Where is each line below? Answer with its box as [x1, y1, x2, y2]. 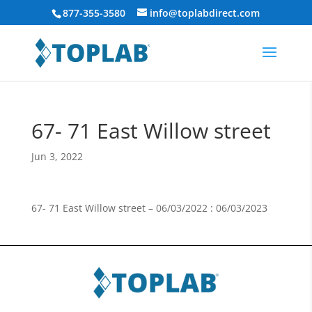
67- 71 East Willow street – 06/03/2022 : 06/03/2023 [31, 201, 267, 214]
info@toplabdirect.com [150, 6, 260, 19]
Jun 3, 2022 [31, 150, 83, 163]
